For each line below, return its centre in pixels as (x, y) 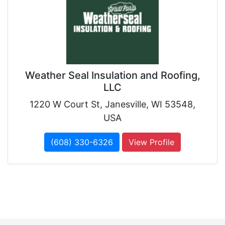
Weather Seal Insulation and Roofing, (113, 75)
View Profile (151, 142)
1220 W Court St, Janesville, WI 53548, (113, 104)
